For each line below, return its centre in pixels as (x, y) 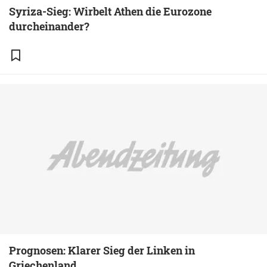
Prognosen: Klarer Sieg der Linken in (102, 250)
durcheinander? (49, 26)
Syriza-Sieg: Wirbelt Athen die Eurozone (110, 11)
